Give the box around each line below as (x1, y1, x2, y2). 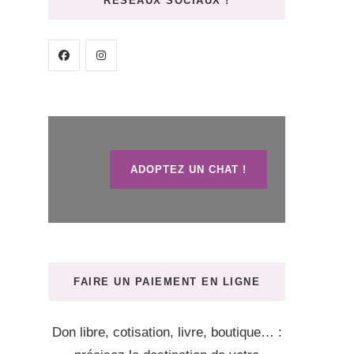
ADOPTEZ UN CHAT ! (130, 163, 247, 175)
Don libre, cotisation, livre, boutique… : (51, 324, 282, 340)
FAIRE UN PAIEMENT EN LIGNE (73, 275, 260, 288)
